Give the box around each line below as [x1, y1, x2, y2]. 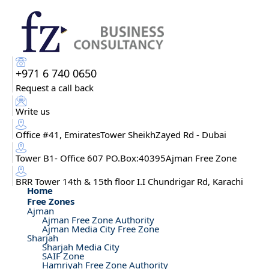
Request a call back [16, 82, 94, 94]
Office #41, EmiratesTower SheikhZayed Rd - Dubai [16, 128, 226, 141]
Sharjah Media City [42, 241, 119, 253]
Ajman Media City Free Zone [42, 223, 159, 235]
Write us [16, 105, 50, 117]
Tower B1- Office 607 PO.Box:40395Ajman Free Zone [16, 152, 237, 164]
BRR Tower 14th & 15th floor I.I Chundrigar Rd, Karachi [16, 175, 243, 187]
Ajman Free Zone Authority [42, 214, 154, 226]
